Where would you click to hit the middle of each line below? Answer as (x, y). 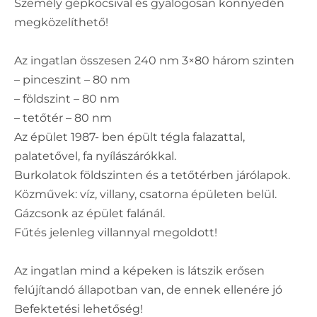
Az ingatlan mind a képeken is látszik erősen (139, 270)
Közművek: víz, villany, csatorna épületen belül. (145, 194)
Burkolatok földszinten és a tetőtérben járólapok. (152, 175)
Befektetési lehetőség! (79, 309)
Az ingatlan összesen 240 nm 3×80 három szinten (154, 60)
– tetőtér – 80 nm (63, 117)
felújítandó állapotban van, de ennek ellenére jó (148, 289)
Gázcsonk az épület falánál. (90, 213)
